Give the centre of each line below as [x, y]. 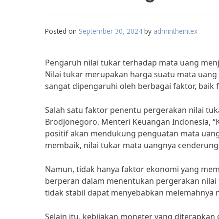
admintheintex [175, 31]
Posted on [62, 31]
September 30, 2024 [110, 31]
